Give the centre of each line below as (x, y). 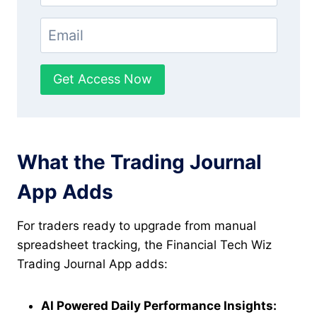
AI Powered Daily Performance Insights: (159, 306)
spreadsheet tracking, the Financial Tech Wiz (144, 245)
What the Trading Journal (139, 162)
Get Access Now (102, 79)
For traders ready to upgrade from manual (137, 226)
